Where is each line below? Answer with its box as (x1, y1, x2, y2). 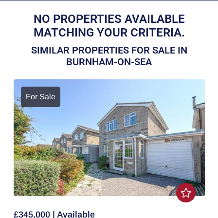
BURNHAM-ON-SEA (66, 56, 152, 68)
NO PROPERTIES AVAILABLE (33, 12, 185, 26)
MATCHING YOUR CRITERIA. (33, 26, 185, 39)
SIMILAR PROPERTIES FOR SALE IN (31, 44, 187, 56)
